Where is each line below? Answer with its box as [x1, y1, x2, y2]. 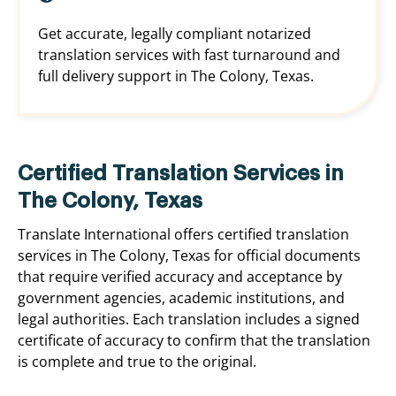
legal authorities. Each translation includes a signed [18, 309, 360, 330]
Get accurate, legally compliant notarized [38, 24, 311, 44]
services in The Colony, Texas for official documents [18, 246, 361, 266]
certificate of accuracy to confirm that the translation [18, 331, 370, 351]
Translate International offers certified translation [18, 225, 349, 245]
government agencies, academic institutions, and [18, 288, 345, 308]
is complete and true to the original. [18, 352, 256, 372]
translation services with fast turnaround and [38, 45, 340, 65]
